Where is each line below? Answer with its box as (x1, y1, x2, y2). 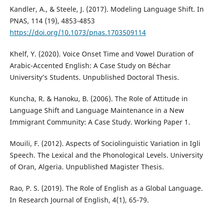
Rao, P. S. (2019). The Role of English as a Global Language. (9, 183, 203, 193)
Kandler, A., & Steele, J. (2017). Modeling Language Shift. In (9, 4, 204, 14)
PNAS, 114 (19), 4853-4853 (9, 16, 95, 26)
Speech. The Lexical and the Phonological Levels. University (9, 150, 203, 160)
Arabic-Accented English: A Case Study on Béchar (9, 61, 171, 71)
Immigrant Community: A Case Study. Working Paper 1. (9, 117, 190, 127)
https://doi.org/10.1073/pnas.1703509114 (9, 28, 146, 37)
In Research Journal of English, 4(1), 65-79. (9, 195, 149, 205)
